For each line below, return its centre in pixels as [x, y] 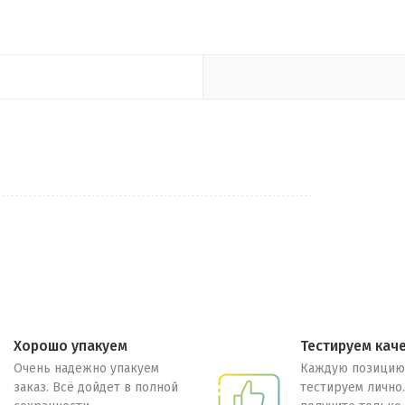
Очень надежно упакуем [87, 368]
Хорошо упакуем [71, 346]
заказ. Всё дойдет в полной [96, 387]
